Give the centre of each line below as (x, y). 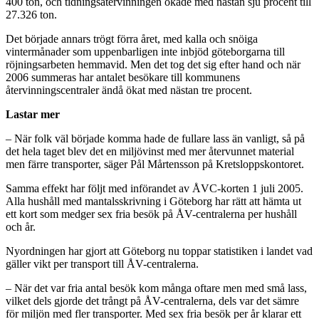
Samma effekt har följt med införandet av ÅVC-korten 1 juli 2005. (155, 188)
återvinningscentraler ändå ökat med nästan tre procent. (129, 90)
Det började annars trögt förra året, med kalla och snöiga (132, 38)
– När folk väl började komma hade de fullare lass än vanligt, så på (155, 138)
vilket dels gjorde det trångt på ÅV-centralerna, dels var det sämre (152, 300)
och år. (21, 226)
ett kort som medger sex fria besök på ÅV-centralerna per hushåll (151, 214)
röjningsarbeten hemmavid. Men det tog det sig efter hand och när (153, 64)
